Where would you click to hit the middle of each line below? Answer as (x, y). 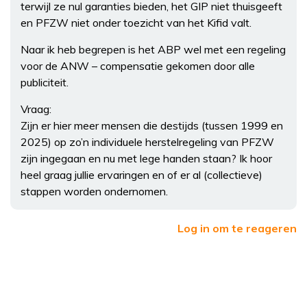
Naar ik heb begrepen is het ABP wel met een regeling (153, 50)
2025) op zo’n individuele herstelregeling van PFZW (147, 142)
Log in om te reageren (237, 229)
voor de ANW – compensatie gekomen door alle (138, 66)
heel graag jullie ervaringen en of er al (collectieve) (142, 175)
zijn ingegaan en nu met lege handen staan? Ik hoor (146, 159)
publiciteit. (45, 83)
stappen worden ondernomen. (94, 192)
